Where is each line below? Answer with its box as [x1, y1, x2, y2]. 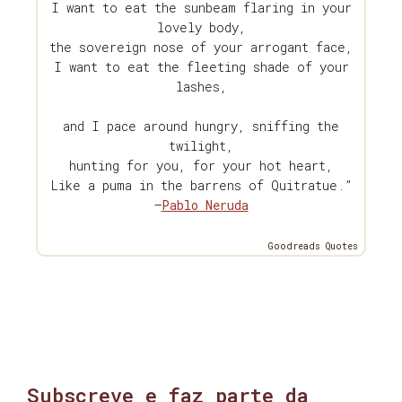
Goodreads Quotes [268, 240, 358, 252]
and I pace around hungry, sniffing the [63, 117, 339, 135]
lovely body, [156, 18, 246, 36]
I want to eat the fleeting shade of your [53, 57, 349, 75]
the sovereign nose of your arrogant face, [49, 38, 353, 56]
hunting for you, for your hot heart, [69, 156, 333, 174]
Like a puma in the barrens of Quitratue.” [50, 176, 352, 194]
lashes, [175, 77, 227, 95]
